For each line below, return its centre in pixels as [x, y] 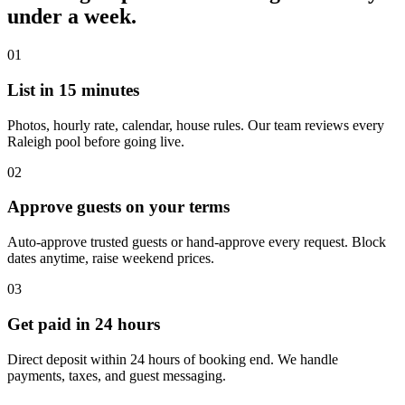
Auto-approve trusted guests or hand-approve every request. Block [197, 242]
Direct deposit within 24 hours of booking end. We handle [173, 359]
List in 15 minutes [73, 90]
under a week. [72, 17]
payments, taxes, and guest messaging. [117, 375]
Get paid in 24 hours [84, 324]
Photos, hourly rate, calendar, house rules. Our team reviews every [196, 125]
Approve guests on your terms [118, 207]
